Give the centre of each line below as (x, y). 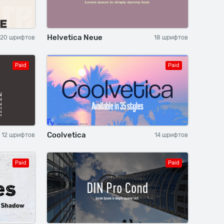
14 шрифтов (171, 135)
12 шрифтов (18, 135)
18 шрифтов (171, 37)
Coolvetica (66, 135)
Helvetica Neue (75, 37)
